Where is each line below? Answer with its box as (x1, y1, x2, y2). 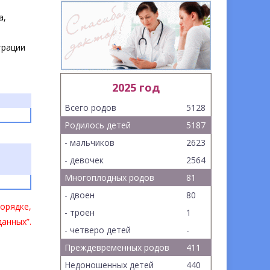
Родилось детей (64, 119, 131, 131)
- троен (64, 207, 95, 218)
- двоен (64, 189, 95, 201)
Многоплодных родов (64, 172, 155, 183)
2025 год (112, 80, 160, 95)
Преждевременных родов (64, 242, 170, 253)
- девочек (64, 154, 104, 166)
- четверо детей (64, 224, 131, 236)
